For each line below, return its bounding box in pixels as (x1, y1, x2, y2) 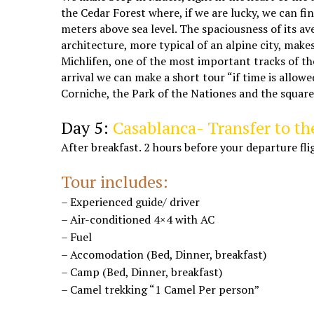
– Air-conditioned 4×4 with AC (61, 212, 215, 228)
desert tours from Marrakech (61, 101, 191, 115)
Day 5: (61, 116, 114, 139)
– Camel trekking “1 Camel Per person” (61, 282, 260, 298)
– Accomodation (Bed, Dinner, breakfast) (61, 247, 267, 263)
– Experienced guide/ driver (61, 194, 200, 210)
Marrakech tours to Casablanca (61, 156, 200, 170)
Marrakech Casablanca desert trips (61, 298, 217, 312)
